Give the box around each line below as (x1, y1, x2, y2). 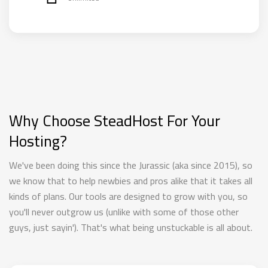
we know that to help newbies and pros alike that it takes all (9, 172, 252, 190)
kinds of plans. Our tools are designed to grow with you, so (9, 187, 248, 205)
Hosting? (9, 126, 67, 156)
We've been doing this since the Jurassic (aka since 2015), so (9, 156, 252, 174)
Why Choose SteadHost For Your (9, 106, 220, 135)
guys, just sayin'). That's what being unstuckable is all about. (9, 218, 252, 236)
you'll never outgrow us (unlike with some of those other (9, 203, 239, 221)
